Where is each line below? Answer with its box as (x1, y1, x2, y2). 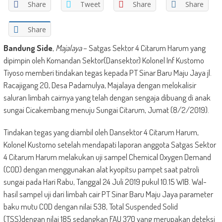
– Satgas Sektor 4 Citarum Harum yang (81, 43, 206, 53)
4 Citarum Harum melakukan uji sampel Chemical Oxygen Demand (3, 152, 211, 162)
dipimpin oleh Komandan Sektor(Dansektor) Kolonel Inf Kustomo (3, 55, 204, 65)
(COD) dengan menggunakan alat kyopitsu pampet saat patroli (3, 164, 199, 174)
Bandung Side (3, 43, 53, 53)
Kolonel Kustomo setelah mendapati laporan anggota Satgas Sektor (3, 139, 216, 150)
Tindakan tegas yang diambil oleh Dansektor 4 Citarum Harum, (3, 127, 199, 137)
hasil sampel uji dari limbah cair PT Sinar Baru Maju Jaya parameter (3, 189, 213, 199)
